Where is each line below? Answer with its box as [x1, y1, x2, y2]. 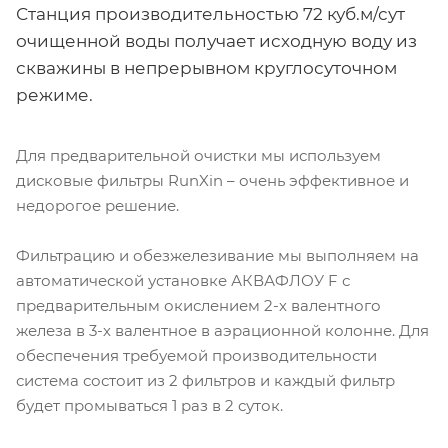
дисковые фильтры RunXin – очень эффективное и [16, 171, 409, 191]
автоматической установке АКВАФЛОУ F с [16, 271, 350, 291]
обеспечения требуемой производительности [16, 346, 377, 366]
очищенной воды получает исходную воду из [16, 31, 417, 52]
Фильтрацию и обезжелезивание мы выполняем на [16, 246, 419, 266]
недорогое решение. [16, 196, 179, 216]
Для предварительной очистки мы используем [16, 146, 381, 166]
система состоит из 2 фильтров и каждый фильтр [16, 371, 395, 391]
